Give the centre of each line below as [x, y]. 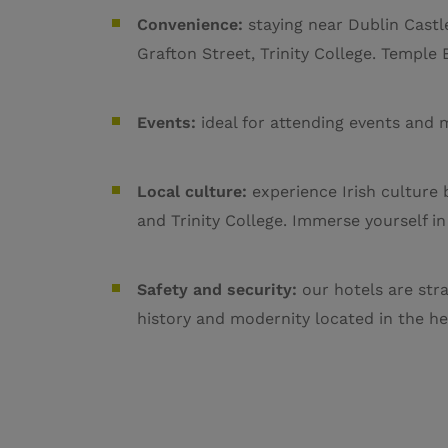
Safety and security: [219, 290]
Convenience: [192, 25]
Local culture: [194, 192]
